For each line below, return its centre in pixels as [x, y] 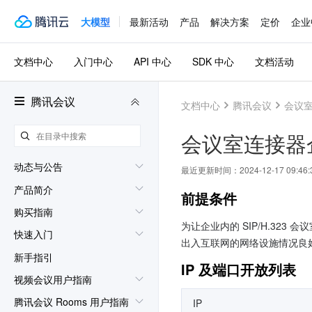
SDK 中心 [213, 62]
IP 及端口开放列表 [239, 269]
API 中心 [153, 62]
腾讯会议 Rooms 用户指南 [71, 302]
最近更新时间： [210, 170]
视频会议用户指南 [53, 279]
